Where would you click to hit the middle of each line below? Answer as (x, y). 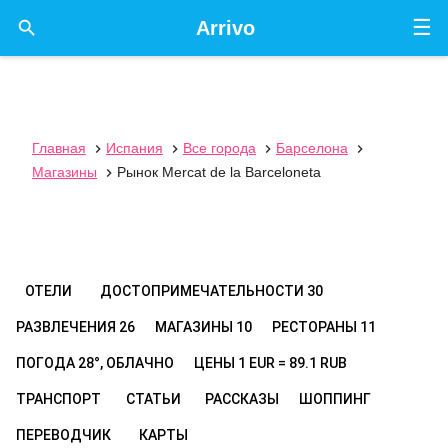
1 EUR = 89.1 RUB (292, 363)
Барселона (312, 148)
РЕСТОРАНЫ (316, 327)
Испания (134, 148)
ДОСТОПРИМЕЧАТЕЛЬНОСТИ (203, 291)
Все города (219, 148)
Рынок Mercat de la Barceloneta (219, 172)
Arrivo (225, 28)
